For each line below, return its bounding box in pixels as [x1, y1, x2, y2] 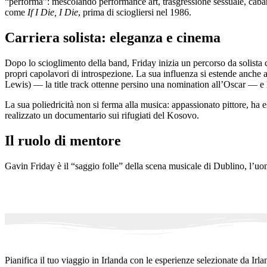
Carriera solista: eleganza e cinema [5, 29, 221, 45]
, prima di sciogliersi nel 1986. [78, 7, 191, 17]
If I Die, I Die [27, 7, 78, 17]
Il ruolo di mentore [5, 132, 121, 148]
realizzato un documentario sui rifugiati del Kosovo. [5, 110, 199, 120]
